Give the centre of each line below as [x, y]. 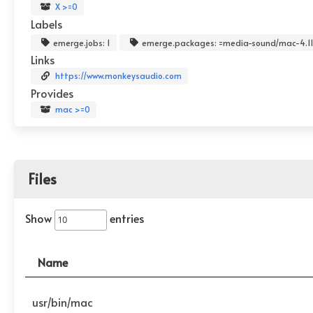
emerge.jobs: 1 [82, 43]
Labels [46, 24]
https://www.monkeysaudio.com [117, 75]
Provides [52, 93]
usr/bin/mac [63, 302]
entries [125, 218]
